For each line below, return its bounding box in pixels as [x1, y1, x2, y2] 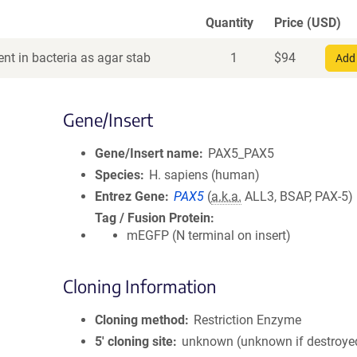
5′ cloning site [95, 334, 173, 349]
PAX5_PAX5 [208, 146, 275, 161]
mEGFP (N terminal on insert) [127, 228, 291, 243]
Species [95, 167, 140, 182]
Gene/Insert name [95, 146, 199, 161]
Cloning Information [63, 275, 217, 297]
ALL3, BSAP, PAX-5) [241, 189, 354, 204]
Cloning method [95, 312, 185, 328]
